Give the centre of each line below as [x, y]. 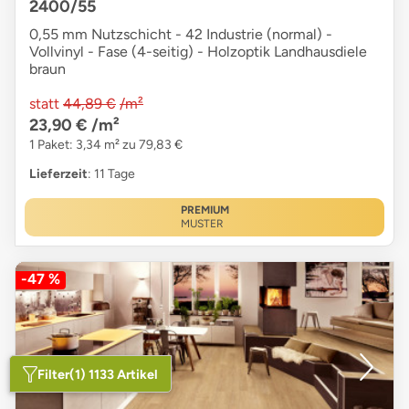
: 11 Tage [111, 174]
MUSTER [202, 224]
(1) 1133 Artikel [114, 374]
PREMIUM [204, 210]
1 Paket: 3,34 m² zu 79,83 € [106, 145]
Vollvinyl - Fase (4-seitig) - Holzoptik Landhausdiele [198, 52]
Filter [54, 374]
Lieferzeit [58, 174]
